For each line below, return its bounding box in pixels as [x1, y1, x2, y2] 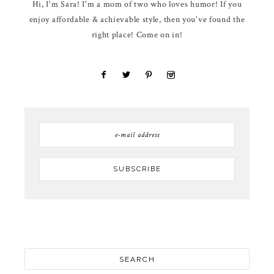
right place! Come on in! [91, 29, 183, 40]
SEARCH [119, 254, 155, 264]
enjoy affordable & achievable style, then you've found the [29, 13, 245, 25]
